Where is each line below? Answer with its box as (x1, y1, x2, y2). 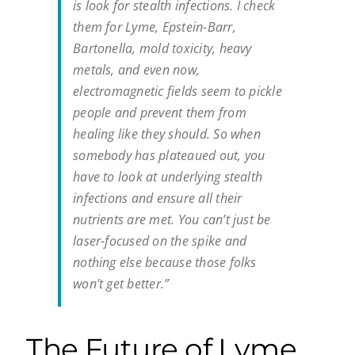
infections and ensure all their (73, 189, 242, 208)
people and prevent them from (73, 104, 246, 122)
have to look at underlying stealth (73, 168, 263, 186)
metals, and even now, (73, 61, 200, 79)
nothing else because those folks (73, 254, 257, 272)
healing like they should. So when (73, 125, 261, 143)
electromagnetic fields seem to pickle (73, 82, 282, 101)
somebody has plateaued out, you (73, 147, 265, 165)
